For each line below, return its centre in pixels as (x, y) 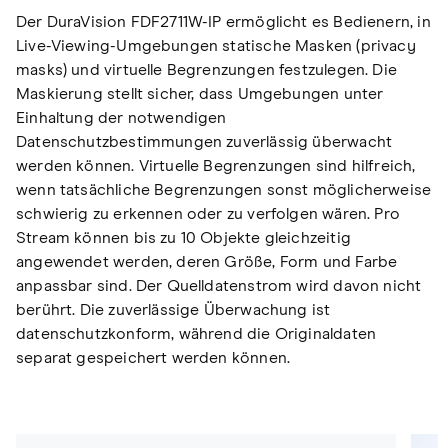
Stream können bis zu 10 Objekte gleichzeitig (183, 238)
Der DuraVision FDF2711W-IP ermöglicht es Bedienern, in (223, 22)
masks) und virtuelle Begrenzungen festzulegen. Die (206, 70)
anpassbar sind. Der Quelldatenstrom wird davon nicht (219, 286)
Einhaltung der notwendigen (121, 118)
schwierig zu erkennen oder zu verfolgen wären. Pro (208, 214)
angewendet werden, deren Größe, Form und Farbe (207, 262)
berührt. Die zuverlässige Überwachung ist (173, 310)
